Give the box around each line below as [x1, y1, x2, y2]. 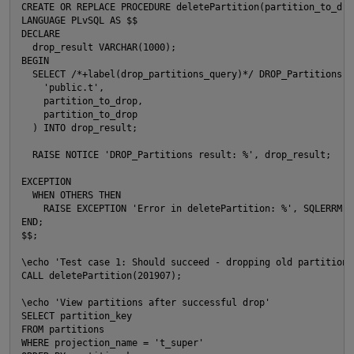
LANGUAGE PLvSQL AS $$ [21, 14, 137, 26]
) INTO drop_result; [21, 122, 137, 134]
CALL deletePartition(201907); [21, 269, 182, 281]
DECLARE [21, 28, 60, 40]
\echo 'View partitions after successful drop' [21, 296, 270, 308]
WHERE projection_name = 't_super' [21, 337, 204, 348]
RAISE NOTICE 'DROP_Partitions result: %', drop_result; [21, 149, 331, 160]
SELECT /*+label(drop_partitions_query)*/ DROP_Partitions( [21, 68, 348, 80]
